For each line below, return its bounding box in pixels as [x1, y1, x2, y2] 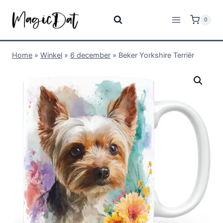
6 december [70, 51, 111, 59]
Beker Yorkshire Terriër [118, 51, 194, 59]
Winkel [40, 51, 62, 59]
